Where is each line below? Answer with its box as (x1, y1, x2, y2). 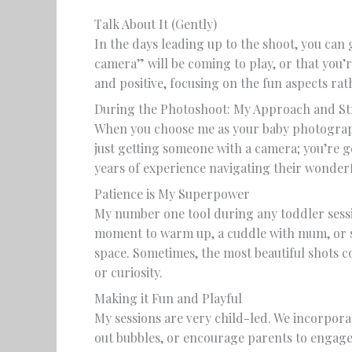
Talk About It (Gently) (94, 16, 217, 32)
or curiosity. (94, 264, 163, 280)
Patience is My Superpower (94, 185, 250, 202)
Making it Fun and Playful (94, 290, 242, 306)
